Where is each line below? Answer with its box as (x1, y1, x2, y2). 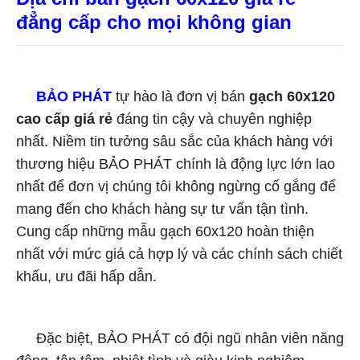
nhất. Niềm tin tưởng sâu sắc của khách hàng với (16, 133, 333, 149)
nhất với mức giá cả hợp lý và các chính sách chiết (16, 245, 342, 262)
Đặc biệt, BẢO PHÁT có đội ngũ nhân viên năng (16, 329, 344, 346)
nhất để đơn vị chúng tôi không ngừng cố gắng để (16, 178, 336, 194)
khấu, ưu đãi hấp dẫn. (16, 268, 157, 284)
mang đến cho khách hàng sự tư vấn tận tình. (16, 200, 309, 217)
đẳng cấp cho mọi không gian (16, 10, 297, 33)
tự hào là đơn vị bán (112, 88, 249, 104)
